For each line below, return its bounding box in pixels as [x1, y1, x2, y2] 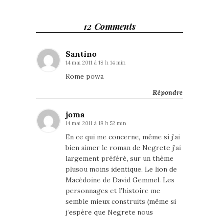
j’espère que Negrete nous [66, 208, 153, 217]
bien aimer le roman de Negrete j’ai [66, 143, 181, 152]
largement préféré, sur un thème [66, 154, 174, 163]
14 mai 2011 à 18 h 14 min [66, 59, 126, 66]
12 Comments [83, 21, 136, 32]
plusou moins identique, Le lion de [66, 165, 177, 174]
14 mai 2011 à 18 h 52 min [66, 120, 126, 127]
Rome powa [66, 72, 104, 81]
